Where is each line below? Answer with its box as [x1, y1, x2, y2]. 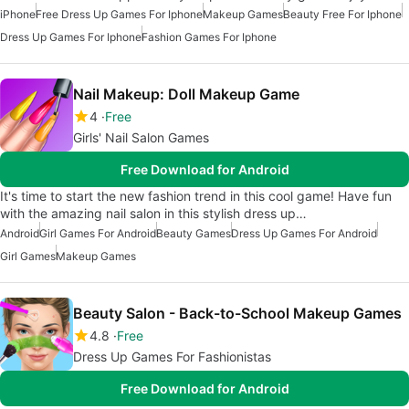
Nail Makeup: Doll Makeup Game [73, 84, 299, 103]
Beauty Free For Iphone [283, 6, 402, 21]
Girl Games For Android [39, 225, 156, 240]
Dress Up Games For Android [231, 225, 377, 240]
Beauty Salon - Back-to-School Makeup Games [73, 303, 402, 322]
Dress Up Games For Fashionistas [73, 348, 271, 364]
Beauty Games [156, 225, 231, 240]
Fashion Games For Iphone [142, 29, 277, 44]
